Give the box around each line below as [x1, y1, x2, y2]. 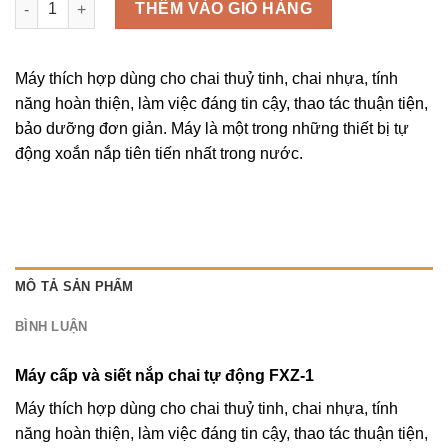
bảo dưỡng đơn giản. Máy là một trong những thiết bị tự [15, 119, 409, 137]
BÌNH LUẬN [15, 319, 88, 335]
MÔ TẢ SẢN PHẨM [15, 279, 134, 295]
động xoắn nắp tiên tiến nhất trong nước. [15, 144, 303, 162]
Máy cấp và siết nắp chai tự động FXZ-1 [15, 367, 314, 385]
